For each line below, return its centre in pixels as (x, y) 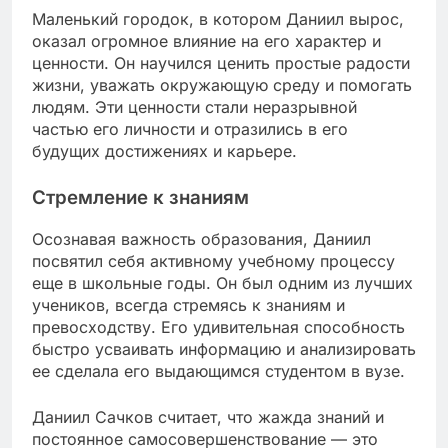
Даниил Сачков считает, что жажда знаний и (208, 417)
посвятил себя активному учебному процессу (213, 261)
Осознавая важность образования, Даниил (201, 239)
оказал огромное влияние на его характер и (206, 41)
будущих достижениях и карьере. (164, 151)
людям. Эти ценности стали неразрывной (194, 107)
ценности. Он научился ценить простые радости (221, 63)
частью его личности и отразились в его (190, 129)
